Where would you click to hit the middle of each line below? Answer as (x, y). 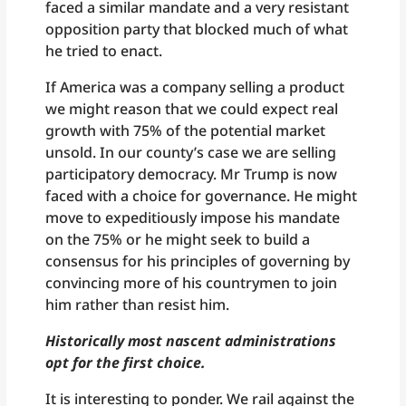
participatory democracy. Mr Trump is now (192, 174)
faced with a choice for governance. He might (202, 196)
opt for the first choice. (126, 363)
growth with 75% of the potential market (186, 131)
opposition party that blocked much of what (197, 29)
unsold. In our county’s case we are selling (191, 153)
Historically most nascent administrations (191, 341)
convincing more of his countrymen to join (192, 283)
